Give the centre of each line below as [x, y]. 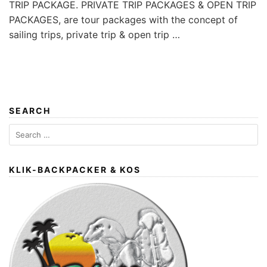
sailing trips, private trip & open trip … [94, 35]
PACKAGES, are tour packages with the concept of [123, 20]
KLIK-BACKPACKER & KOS [75, 170]
